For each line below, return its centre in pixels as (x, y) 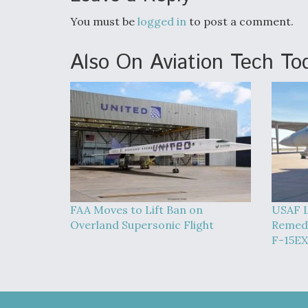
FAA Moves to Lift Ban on (136, 210)
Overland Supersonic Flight (142, 225)
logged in (162, 21)
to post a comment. (240, 21)
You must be (104, 21)
